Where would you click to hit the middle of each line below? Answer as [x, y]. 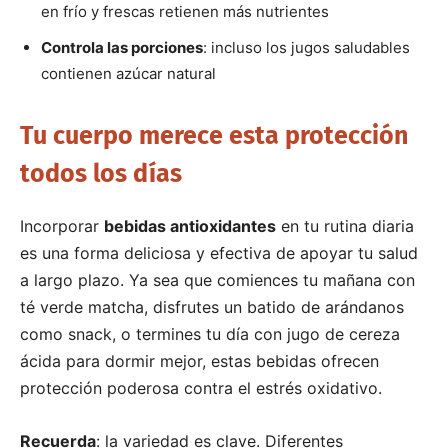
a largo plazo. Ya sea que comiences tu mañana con [217, 279]
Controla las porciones [122, 47]
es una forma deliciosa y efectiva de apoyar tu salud [219, 252]
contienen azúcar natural [128, 73]
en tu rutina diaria [345, 225]
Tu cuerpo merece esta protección [214, 135]
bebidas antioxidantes [190, 225]
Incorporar [62, 225]
